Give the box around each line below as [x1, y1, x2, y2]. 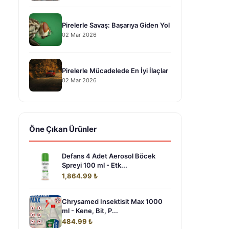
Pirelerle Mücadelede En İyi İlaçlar [62, 66, 168, 75]
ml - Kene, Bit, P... [62, 207, 118, 215]
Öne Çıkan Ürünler [29, 124, 97, 134]
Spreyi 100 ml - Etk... [62, 161, 127, 169]
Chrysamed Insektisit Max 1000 [62, 197, 163, 205]
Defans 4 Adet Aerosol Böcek [62, 152, 155, 160]
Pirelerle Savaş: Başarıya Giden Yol [62, 20, 170, 29]
